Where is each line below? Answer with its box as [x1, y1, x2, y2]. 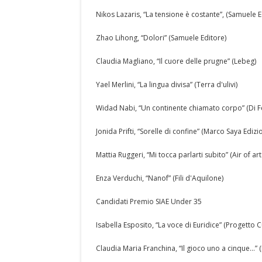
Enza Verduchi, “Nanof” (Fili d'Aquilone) [96, 173, 223, 183]
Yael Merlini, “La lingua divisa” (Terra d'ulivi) [96, 80, 237, 89]
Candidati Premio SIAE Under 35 [96, 196, 202, 206]
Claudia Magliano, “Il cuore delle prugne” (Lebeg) [96, 56, 256, 66]
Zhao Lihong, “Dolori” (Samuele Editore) [96, 33, 226, 43]
